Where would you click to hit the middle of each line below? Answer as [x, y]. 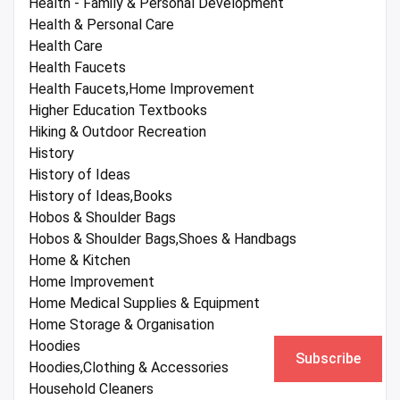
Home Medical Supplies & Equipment [144, 303]
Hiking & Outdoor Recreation [117, 131]
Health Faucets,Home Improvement [142, 88]
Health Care [66, 46]
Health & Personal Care [101, 24]
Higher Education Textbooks [118, 110]
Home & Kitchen [79, 260]
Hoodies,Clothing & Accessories [129, 367]
